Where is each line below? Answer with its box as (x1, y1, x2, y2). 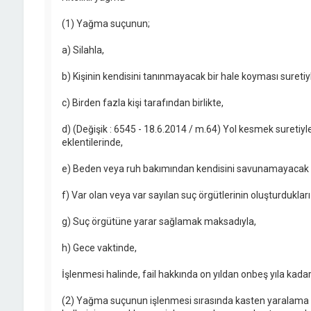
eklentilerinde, (61, 137, 123, 149)
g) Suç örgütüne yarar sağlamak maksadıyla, (61, 216, 256, 228)
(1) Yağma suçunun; (61, 18, 150, 30)
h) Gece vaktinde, (61, 242, 137, 254)
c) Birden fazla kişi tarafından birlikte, (61, 97, 224, 109)
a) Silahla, (61, 44, 104, 56)
